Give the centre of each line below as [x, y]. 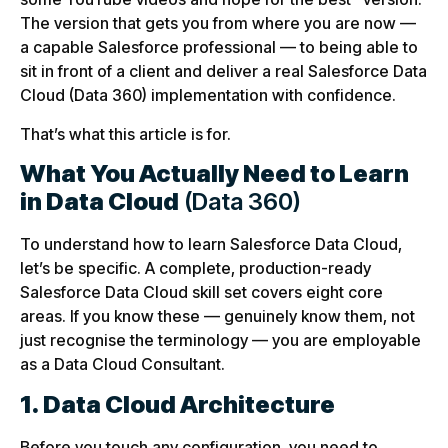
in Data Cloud [99, 202]
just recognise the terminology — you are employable [220, 340]
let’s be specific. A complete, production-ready [195, 268]
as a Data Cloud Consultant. [122, 364]
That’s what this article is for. [125, 133]
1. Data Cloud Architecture [177, 404]
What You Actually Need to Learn [214, 174]
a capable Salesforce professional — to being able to [219, 47]
